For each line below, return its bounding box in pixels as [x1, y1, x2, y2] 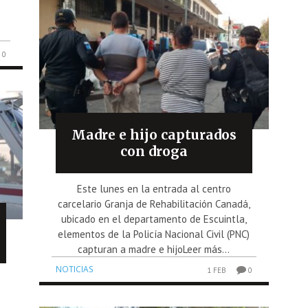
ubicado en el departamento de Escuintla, [60, 212, 247, 225]
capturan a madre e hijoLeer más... [78, 242, 230, 256]
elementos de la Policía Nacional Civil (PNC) [58, 227, 250, 241]
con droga [120, 142, 188, 159]
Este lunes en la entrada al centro [76, 181, 231, 195]
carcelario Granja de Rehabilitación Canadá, [57, 197, 250, 210]
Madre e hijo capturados [71, 126, 236, 143]
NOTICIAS [56, 263, 94, 275]
